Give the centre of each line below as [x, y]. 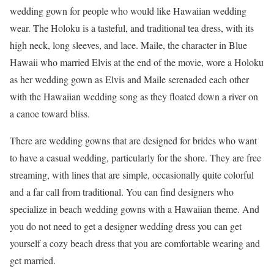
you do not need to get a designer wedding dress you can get [126, 226]
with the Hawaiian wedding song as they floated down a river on [134, 96]
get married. [33, 260]
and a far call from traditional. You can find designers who [122, 192]
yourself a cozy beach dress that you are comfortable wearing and [135, 243]
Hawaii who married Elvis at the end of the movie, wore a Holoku [137, 62]
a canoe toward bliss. [50, 113]
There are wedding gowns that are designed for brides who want [133, 140]
